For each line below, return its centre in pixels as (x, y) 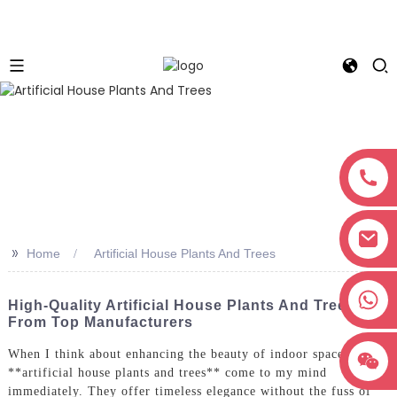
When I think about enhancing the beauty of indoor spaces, (180, 354)
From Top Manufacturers (100, 322)
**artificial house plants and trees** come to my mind (167, 373)
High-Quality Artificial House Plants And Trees (181, 305)
